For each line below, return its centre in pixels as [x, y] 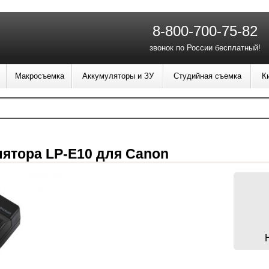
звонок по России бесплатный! [205, 48]
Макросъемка [39, 76]
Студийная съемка [207, 76]
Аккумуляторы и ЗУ [118, 76]
